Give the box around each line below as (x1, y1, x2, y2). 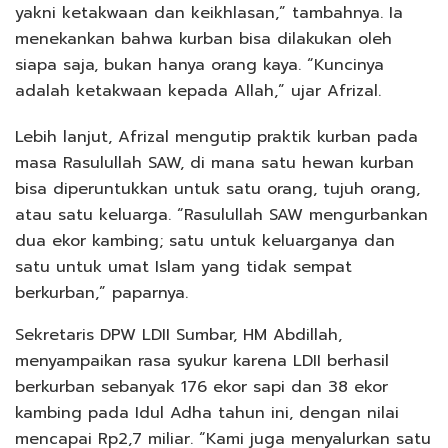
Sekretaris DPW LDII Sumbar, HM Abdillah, (15, 322, 342, 347)
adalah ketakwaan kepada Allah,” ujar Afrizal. (15, 78, 381, 103)
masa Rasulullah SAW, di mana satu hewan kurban (15, 150, 414, 175)
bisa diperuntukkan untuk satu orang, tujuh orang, (15, 176, 420, 201)
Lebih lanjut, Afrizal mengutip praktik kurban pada (15, 124, 418, 149)
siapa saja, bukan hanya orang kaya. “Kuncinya (15, 52, 384, 77)
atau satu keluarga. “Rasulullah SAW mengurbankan (15, 202, 428, 227)
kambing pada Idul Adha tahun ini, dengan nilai (15, 400, 399, 425)
